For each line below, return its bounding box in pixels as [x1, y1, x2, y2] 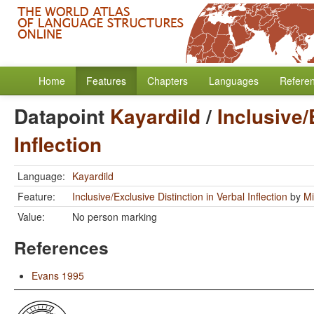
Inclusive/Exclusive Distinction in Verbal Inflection [72, 189, 287, 203]
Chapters [147, 74, 188, 88]
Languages [209, 74, 259, 88]
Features [86, 74, 126, 88]
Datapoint [14, 102, 110, 130]
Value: [18, 210, 45, 224]
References [14, 235, 109, 260]
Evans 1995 [32, 268, 84, 282]
